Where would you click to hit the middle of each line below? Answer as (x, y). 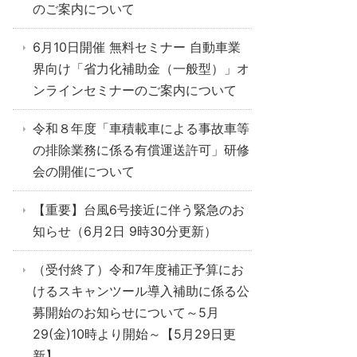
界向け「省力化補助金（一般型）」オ (141, 69)
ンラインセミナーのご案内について (135, 90)
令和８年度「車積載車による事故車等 (141, 128)
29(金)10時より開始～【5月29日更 (134, 334)
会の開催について (84, 171)
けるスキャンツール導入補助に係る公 (141, 291)
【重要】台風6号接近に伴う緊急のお (139, 210)
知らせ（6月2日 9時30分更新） (125, 231)
